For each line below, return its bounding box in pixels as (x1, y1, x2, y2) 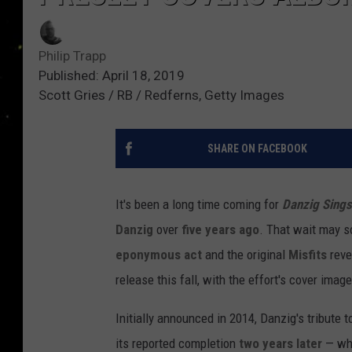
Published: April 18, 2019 (38, 68, 185, 84)
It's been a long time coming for (115, 196, 282, 213)
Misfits (288, 247, 327, 263)
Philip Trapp (38, 48, 106, 64)
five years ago (181, 222, 259, 238)
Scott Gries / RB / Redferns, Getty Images (38, 87, 284, 104)
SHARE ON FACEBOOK (207, 142, 307, 156)
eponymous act (115, 247, 202, 263)
